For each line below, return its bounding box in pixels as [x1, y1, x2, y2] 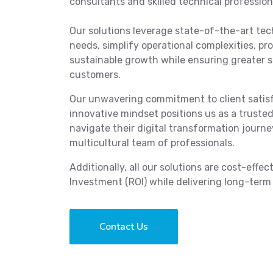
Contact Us [99, 220, 148, 233]
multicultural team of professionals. [69, 137, 235, 149]
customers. [69, 69, 121, 80]
